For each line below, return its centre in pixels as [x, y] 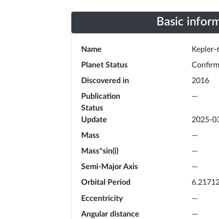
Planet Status [104, 65]
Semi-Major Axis [109, 166]
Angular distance [110, 214]
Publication [101, 96]
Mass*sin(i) [100, 151]
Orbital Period [106, 182]
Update [94, 120]
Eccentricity [102, 198]
